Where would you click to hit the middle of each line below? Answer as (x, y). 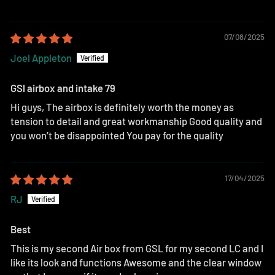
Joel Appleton (41, 58)
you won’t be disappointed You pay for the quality (117, 135)
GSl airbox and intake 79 (63, 88)
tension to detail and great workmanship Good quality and (136, 121)
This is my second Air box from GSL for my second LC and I (137, 248)
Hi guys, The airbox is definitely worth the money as (122, 107)
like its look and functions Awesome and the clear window (136, 262)
